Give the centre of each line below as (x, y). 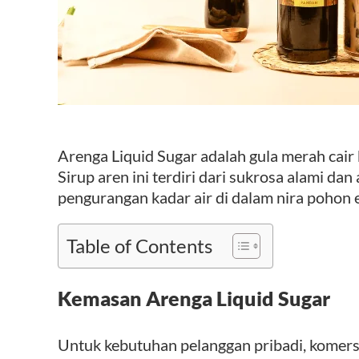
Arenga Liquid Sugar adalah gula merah (193, 155)
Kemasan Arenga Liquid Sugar (194, 298)
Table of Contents (139, 245)
